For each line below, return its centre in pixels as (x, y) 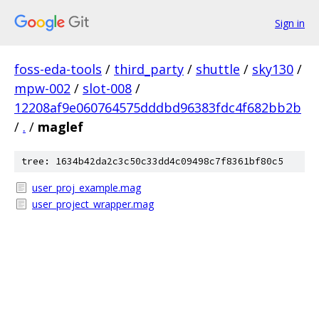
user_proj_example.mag (87, 188)
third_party (149, 69)
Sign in (290, 23)
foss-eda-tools (58, 69)
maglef (61, 127)
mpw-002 (42, 88)
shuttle (218, 69)
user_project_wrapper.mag (93, 204)
